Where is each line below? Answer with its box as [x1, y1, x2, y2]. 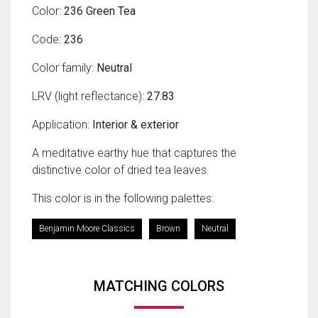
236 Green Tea [64, 4, 136, 18]
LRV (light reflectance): [32, 89, 147, 103]
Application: [32, 118, 92, 131]
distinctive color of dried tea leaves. [32, 163, 209, 177]
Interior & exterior [92, 118, 179, 131]
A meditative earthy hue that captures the [32, 146, 236, 160]
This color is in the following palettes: [32, 192, 214, 205]
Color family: [32, 61, 97, 75]
